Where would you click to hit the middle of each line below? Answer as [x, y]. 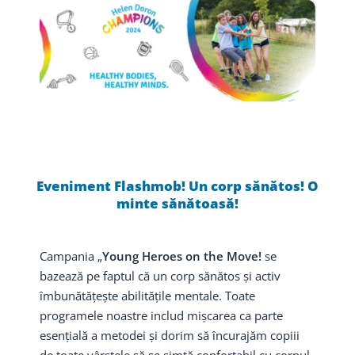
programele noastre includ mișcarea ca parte [161, 315]
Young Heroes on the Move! [182, 256]
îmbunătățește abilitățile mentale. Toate [147, 295]
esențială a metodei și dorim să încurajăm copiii [170, 335]
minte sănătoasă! [177, 203]
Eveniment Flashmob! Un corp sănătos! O [177, 185]
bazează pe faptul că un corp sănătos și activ [160, 275]
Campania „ [71, 256]
